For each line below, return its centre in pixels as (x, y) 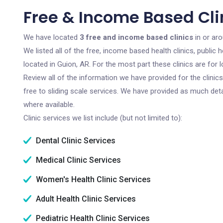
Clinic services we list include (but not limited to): (103, 118)
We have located (52, 37)
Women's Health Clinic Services (92, 179)
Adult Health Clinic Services (85, 199)
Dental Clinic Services (75, 141)
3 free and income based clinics (136, 37)
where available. (49, 105)
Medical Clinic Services (77, 160)
